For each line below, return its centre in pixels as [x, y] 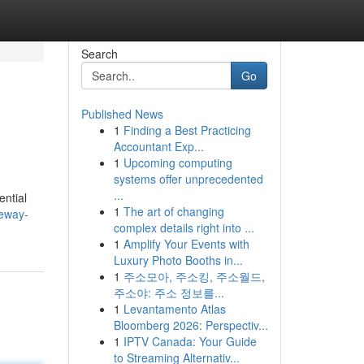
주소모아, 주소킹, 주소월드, [194, 276]
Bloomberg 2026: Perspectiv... [191, 325]
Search [99, 54]
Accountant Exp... [158, 146]
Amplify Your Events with [186, 244]
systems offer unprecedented [188, 179]
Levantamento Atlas [174, 309]
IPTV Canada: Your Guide [190, 341]
